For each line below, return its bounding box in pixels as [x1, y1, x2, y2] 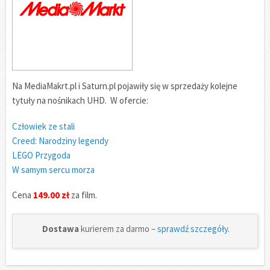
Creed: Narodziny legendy [12, 134, 108, 146]
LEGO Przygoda [12, 149, 71, 161]
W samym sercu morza [12, 163, 95, 175]
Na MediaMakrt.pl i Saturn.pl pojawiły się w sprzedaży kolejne [12, 80, 237, 92]
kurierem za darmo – [81, 223, 157, 235]
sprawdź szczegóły [157, 223, 228, 235]
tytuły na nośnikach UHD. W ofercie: [12, 94, 148, 106]
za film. [69, 189, 97, 201]
